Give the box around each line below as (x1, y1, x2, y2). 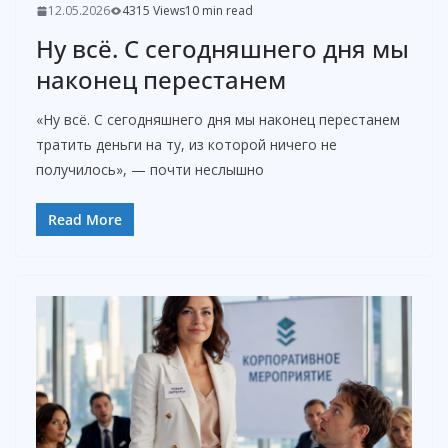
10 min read (185, 2, 253, 20)
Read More (48, 210, 122, 230)
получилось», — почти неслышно (36, 160, 264, 180)
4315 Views (122, 2, 185, 20)
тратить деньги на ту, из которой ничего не (36, 135, 337, 155)
